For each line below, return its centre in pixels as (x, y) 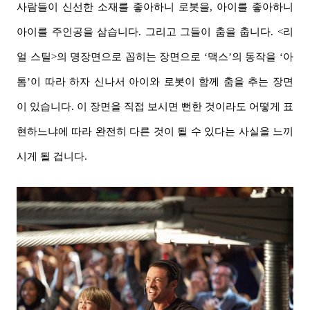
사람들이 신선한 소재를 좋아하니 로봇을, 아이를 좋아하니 (155, 7)
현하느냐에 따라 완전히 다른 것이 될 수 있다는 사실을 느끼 (155, 132)
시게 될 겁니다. (52, 157)
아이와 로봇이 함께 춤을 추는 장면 (211, 82)
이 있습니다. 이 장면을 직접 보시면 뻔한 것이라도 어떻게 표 (155, 107)
